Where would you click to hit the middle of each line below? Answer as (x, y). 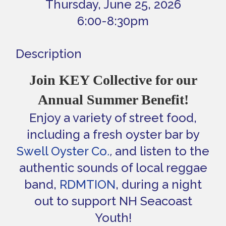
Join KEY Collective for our (113, 80)
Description (49, 53)
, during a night (159, 184)
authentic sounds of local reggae (113, 167)
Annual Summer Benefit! (113, 99)
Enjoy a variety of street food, (113, 118)
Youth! (113, 217)
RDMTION (88, 184)
